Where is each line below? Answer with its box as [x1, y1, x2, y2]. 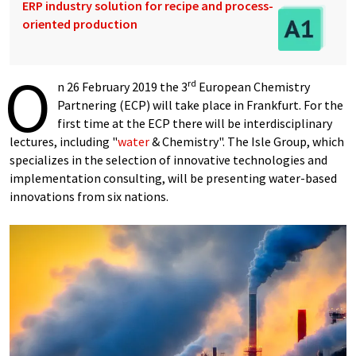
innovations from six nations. [10, 188, 168, 204]
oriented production [22, 16, 137, 32]
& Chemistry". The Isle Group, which [149, 133, 344, 149]
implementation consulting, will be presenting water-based [10, 170, 337, 186]
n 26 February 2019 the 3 [57, 79, 188, 95]
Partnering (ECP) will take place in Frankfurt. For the [57, 97, 343, 113]
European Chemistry [196, 79, 310, 95]
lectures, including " [10, 133, 118, 149]
